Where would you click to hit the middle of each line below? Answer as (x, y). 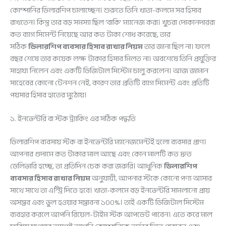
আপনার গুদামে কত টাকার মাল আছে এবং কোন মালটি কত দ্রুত (101, 154)
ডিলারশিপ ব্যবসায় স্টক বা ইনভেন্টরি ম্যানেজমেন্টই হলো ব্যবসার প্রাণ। (108, 142)
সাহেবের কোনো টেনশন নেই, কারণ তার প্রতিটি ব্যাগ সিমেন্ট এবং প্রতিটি (110, 83)
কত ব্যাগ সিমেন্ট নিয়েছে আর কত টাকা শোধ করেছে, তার (90, 35)
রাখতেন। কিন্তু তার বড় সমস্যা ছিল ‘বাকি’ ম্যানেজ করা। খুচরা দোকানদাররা (112, 23)
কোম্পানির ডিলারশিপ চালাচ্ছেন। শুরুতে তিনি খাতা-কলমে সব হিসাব (106, 11)
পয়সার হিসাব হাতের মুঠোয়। (48, 95)
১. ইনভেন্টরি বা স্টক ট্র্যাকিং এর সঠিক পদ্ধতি (73, 119)
